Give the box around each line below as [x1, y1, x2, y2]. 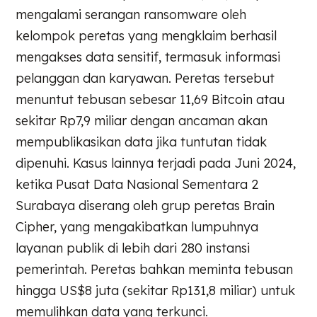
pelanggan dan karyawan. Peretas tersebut [16, 70, 275, 87]
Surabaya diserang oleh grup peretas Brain [16, 197, 275, 214]
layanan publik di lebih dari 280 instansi [16, 240, 250, 257]
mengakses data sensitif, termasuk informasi [16, 49, 281, 66]
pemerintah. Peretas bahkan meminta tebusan [16, 261, 294, 278]
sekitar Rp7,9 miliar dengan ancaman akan [16, 113, 268, 129]
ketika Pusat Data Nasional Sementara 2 [16, 176, 259, 193]
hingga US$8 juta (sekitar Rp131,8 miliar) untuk [16, 282, 296, 299]
